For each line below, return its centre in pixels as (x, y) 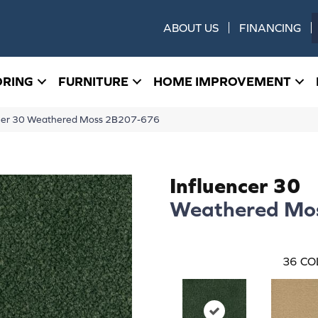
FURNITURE (93, 82)
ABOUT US (191, 28)
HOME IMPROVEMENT (222, 82)
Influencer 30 (235, 185)
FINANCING (270, 28)
